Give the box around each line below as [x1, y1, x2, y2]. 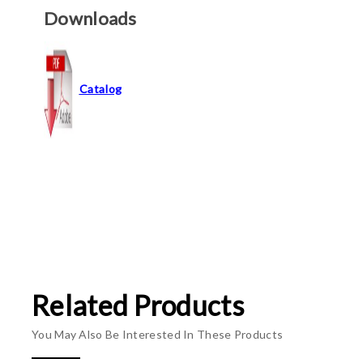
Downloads [44, 7, 137, 29]
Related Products [32, 288, 244, 322]
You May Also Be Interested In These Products [32, 327, 284, 341]
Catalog [79, 81, 122, 96]
